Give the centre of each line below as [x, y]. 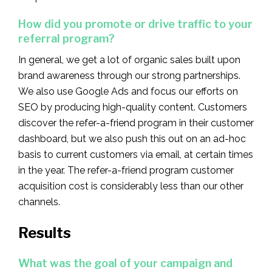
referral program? [66, 38]
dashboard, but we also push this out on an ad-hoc [132, 138]
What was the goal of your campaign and [125, 263]
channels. [39, 202]
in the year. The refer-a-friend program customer [126, 170]
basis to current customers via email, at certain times [136, 154]
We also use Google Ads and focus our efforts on [128, 91]
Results [45, 233]
